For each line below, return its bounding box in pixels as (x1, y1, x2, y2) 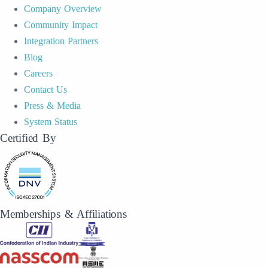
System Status (24, 117, 77, 127)
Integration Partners (24, 36, 98, 46)
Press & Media (24, 100, 81, 111)
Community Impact (24, 20, 98, 30)
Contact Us (24, 84, 67, 95)
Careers (24, 68, 53, 78)
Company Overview (24, 4, 102, 14)
